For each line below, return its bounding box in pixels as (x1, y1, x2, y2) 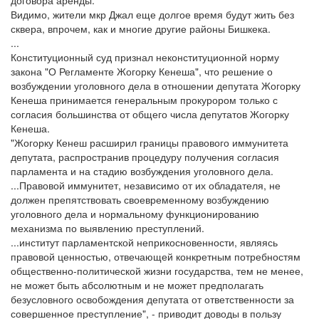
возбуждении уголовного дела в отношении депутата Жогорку (11, 78, 300, 93)
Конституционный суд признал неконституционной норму (11, 50, 279, 64)
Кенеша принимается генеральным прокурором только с (11, 93, 278, 107)
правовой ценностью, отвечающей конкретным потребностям (11, 249, 300, 263)
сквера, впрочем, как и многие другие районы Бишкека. (11, 21, 271, 36)
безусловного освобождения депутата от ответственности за (11, 292, 294, 306)
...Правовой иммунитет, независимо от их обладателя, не (11, 178, 281, 192)
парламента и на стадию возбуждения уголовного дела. (11, 164, 273, 178)
